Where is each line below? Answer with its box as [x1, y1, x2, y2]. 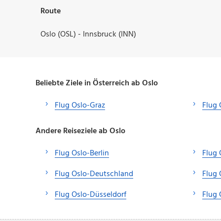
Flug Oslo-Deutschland [55, 167, 133, 181]
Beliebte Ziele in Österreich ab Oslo [36, 77, 158, 90]
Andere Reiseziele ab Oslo [36, 124, 125, 138]
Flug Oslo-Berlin [55, 147, 109, 160]
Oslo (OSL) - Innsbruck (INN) [40, 28, 136, 41]
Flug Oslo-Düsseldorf [55, 188, 126, 201]
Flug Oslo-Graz [55, 99, 105, 112]
